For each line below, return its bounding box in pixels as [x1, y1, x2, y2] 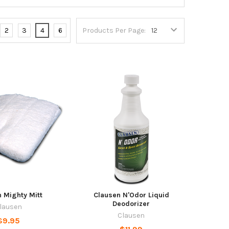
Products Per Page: [82, 26, 146, 35]
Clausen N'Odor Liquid [93, 191, 169, 200]
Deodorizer [112, 199, 150, 209]
